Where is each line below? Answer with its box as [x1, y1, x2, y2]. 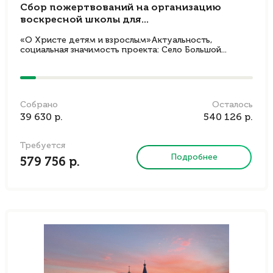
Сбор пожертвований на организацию [20, 3, 221, 13]
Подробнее [171, 152, 218, 162]
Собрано [20, 101, 58, 109]
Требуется [20, 141, 65, 150]
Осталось [212, 101, 253, 109]
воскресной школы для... [20, 15, 149, 25]
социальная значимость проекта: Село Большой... [20, 46, 227, 54]
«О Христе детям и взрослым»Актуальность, [20, 36, 212, 44]
